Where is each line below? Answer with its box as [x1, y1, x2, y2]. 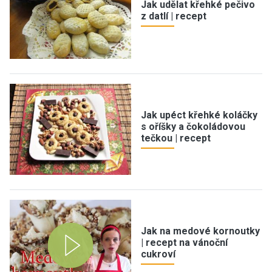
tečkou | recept [141, 132, 211, 144]
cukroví [141, 248, 175, 260]
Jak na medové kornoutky [141, 225, 260, 237]
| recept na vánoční [141, 236, 228, 248]
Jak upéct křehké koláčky [141, 109, 257, 121]
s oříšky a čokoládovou [141, 120, 245, 132]
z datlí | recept [141, 10, 206, 22]
